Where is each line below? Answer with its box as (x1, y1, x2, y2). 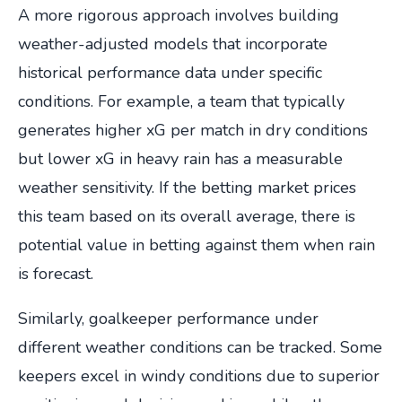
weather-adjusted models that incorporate (18, 33, 328, 56)
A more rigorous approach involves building (18, 4, 339, 27)
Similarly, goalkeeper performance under (18, 308, 319, 330)
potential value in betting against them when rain (18, 234, 375, 257)
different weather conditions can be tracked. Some (18, 336, 382, 359)
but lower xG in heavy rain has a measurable (18, 148, 343, 170)
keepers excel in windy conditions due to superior (18, 365, 380, 388)
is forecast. (18, 263, 93, 285)
